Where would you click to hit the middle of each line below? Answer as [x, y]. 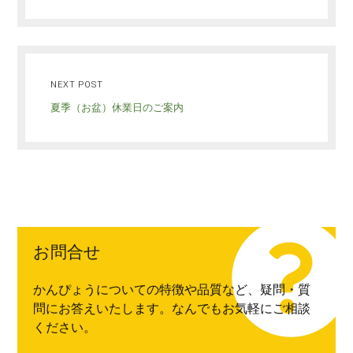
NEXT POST [77, 85]
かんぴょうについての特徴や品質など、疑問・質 [172, 290]
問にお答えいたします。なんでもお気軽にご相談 [172, 308]
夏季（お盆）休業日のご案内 [117, 108]
